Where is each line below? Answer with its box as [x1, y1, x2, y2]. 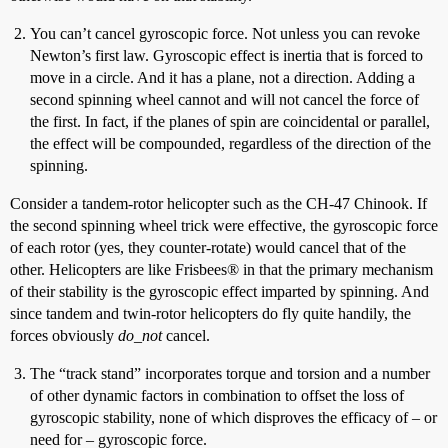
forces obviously [10, 327, 118, 344]
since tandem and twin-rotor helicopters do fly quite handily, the [10, 305, 411, 322]
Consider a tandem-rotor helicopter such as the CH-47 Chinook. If [10, 195, 427, 212]
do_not [118, 327, 162, 344]
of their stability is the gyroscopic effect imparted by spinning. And [10, 283, 429, 300]
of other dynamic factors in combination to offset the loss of [30, 387, 404, 404]
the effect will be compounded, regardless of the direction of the [30, 135, 431, 152]
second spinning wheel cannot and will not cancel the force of [30, 91, 419, 108]
